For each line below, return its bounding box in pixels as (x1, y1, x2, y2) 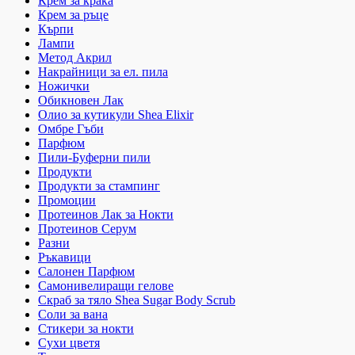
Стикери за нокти (38, 322, 134, 336)
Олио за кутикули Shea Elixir (38, 108, 193, 122)
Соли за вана (38, 307, 108, 322)
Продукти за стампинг (38, 179, 160, 193)
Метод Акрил (38, 51, 112, 65)
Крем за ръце (38, 8, 109, 22)
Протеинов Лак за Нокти (38, 208, 174, 222)
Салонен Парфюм (38, 265, 135, 279)
